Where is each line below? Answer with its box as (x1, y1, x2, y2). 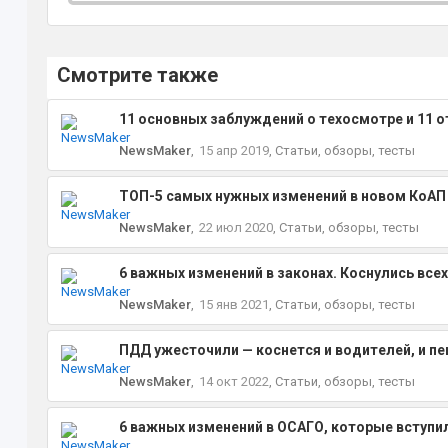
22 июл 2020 (198, 220, 273, 235)
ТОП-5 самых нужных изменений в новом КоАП (118, 188, 446, 204)
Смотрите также (56, 63, 218, 87)
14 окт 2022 (198, 374, 269, 389)
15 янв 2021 (198, 297, 269, 312)
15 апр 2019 (198, 143, 269, 158)
